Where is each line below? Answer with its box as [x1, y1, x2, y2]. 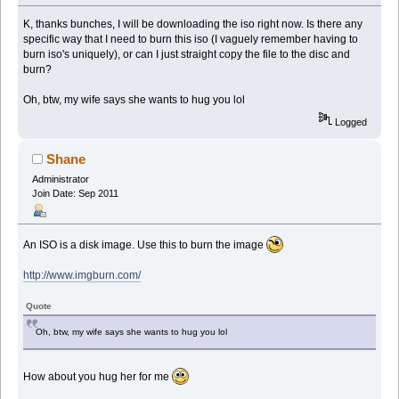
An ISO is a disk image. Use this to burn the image [23, 238, 267, 251]
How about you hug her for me [23, 370, 173, 383]
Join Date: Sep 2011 [31, 187, 118, 199]
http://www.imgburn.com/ [23, 268, 142, 281]
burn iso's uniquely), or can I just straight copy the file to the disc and [23, 48, 351, 61]
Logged [332, 116, 368, 127]
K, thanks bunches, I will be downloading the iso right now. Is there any [23, 18, 363, 31]
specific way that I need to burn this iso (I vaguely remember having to [23, 33, 359, 46]
